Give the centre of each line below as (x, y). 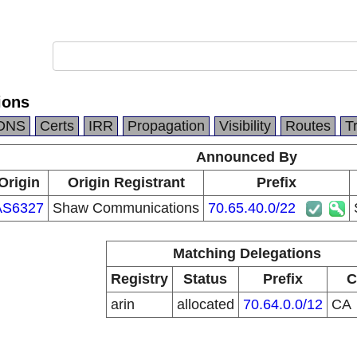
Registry (139, 279)
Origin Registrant (126, 182)
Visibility (245, 126)
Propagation (166, 126)
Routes (308, 126)
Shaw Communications (126, 208)
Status (205, 279)
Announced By (247, 157)
